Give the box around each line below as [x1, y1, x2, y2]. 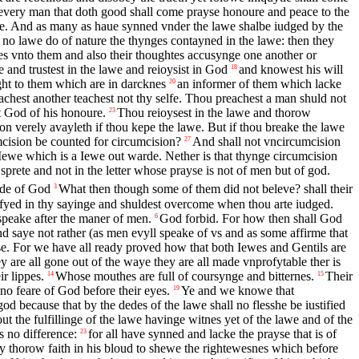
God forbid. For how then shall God [159, 211, 342, 225]
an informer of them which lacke [177, 76, 341, 91]
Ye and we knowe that [181, 283, 294, 297]
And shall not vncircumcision [192, 134, 341, 148]
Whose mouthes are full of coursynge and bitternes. [55, 268, 314, 283]
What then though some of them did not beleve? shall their [58, 181, 353, 196]
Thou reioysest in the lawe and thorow [117, 105, 311, 119]
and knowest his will [239, 62, 343, 76]
